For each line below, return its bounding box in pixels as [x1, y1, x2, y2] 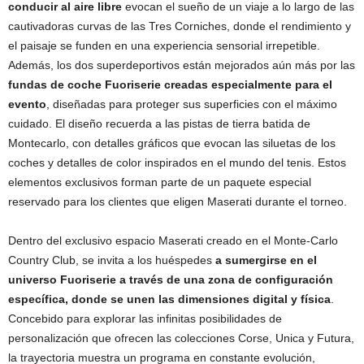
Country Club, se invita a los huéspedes [8, 253, 215, 266]
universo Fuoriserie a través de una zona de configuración [8, 272, 333, 286]
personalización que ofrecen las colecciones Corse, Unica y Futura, [8, 331, 354, 344]
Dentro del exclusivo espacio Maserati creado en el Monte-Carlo [8, 233, 338, 247]
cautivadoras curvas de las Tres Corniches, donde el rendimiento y [8, 19, 351, 32]
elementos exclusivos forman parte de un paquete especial [8, 175, 311, 188]
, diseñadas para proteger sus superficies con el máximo [46, 97, 337, 110]
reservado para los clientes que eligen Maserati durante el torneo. [8, 194, 347, 208]
